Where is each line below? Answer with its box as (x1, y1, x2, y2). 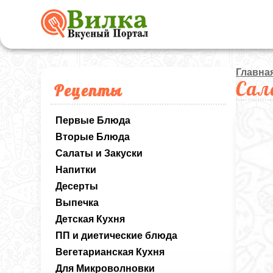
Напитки (55, 165, 97, 175)
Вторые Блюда (55, 132, 130, 142)
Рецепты (54, 80, 123, 100)
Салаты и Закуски (55, 148, 143, 158)
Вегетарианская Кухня (55, 247, 165, 257)
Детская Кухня (55, 214, 126, 224)
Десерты (55, 181, 99, 191)
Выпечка (55, 197, 99, 208)
